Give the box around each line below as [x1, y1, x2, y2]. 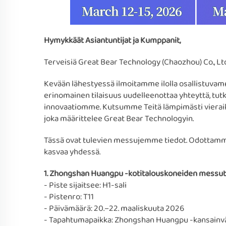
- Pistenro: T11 [44, 190, 94, 204]
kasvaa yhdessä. [44, 145, 100, 159]
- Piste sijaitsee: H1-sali [44, 179, 127, 192]
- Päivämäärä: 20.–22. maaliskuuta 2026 [44, 202, 184, 215]
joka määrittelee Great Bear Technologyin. [44, 112, 194, 126]
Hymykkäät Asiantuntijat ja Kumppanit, [44, 34, 181, 47]
